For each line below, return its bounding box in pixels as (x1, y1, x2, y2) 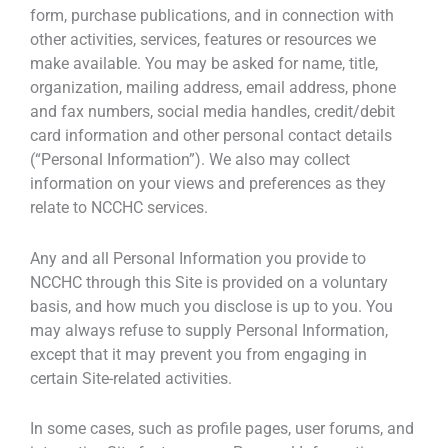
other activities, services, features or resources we (30, 30, 376, 50)
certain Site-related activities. (30, 368, 232, 388)
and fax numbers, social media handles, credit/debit (30, 102, 395, 122)
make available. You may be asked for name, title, (30, 54, 378, 74)
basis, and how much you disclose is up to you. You (30, 296, 393, 316)
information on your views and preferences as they (30, 174, 386, 194)
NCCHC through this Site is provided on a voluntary (30, 272, 388, 292)
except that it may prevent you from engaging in (30, 344, 367, 364)
